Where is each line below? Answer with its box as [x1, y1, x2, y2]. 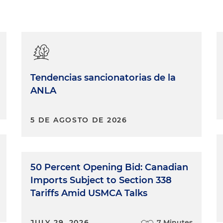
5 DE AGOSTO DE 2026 [30, 115, 127, 124]
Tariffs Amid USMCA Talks [30, 188, 148, 199]
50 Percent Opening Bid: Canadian [30, 162, 189, 173]
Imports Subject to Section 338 [30, 175, 172, 186]
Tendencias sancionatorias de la [30, 72, 176, 83]
